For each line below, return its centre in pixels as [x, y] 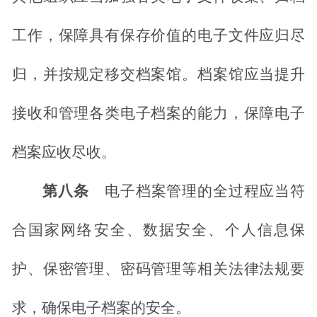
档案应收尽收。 [64, 152]
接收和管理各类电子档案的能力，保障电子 [158, 114]
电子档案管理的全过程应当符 [205, 191]
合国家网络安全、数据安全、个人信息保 [158, 230]
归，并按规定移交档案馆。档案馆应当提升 [158, 75]
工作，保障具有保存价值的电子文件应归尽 [158, 36]
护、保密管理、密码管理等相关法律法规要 [158, 269]
